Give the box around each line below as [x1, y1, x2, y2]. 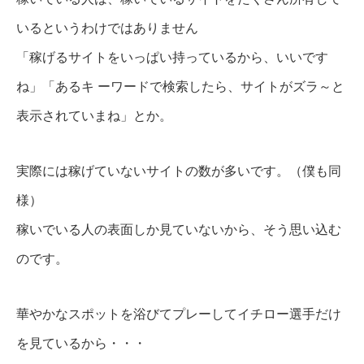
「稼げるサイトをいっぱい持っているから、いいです [16, 50, 328, 65]
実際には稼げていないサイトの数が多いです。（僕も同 [16, 164, 341, 179]
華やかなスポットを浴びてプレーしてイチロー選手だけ [16, 307, 341, 322]
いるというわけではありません [16, 21, 198, 36]
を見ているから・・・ [16, 336, 146, 351]
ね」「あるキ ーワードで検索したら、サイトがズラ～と [16, 80, 344, 94]
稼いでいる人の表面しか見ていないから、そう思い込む [16, 223, 341, 237]
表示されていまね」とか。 [16, 109, 172, 123]
